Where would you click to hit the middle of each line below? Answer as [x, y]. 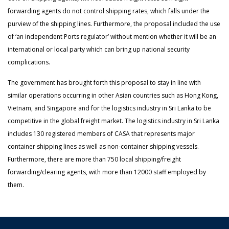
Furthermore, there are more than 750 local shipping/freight [94, 159]
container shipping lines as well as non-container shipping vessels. [103, 146]
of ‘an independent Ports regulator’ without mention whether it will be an [112, 37]
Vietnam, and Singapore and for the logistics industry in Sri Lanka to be [109, 108]
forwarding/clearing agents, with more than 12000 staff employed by [107, 172]
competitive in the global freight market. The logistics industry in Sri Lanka [113, 121]
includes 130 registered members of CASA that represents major [101, 134]
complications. [29, 62]
